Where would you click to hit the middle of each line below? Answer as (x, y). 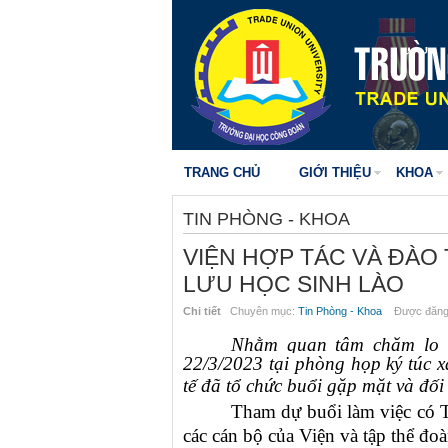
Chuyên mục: (259, 311)
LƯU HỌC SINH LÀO (293, 284)
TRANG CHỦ (222, 172)
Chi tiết (202, 311)
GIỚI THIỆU (335, 172)
